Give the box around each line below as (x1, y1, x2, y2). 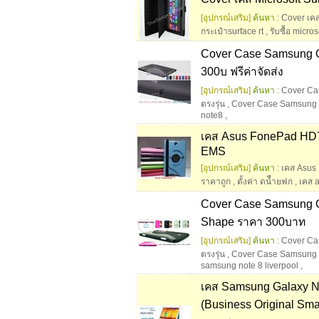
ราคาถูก (201, 177, 231, 187)
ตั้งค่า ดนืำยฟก (237, 177, 293, 187)
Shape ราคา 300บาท (201, 216, 305, 229)
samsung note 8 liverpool (201, 261, 298, 271)
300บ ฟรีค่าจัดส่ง (201, 66, 283, 78)
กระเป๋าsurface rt (201, 26, 263, 37)
